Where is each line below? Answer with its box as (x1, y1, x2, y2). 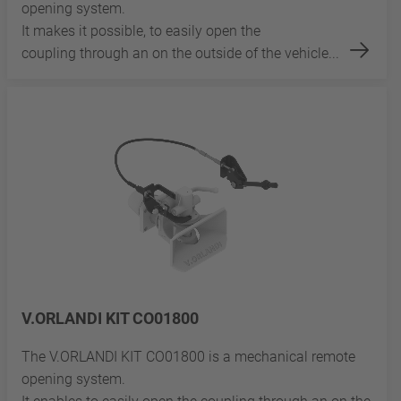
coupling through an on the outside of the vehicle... (21, 45, 339, 63)
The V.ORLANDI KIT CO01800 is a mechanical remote (21, 347, 355, 365)
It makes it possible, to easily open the (21, 22, 260, 40)
